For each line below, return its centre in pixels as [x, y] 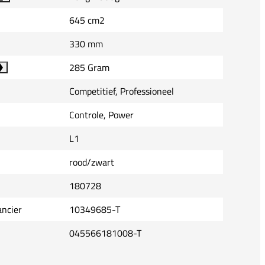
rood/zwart [92, 162]
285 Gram [89, 68]
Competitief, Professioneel [122, 91]
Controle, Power [101, 115]
